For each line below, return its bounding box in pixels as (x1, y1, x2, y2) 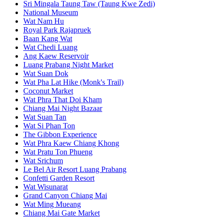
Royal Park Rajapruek (23, 26, 91, 34)
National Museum (23, 8, 78, 17)
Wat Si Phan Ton (23, 122, 75, 130)
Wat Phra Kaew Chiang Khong (23, 139, 119, 148)
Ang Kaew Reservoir (23, 52, 89, 61)
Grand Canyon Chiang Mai (23, 191, 107, 200)
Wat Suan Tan (23, 113, 66, 122)
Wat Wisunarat (23, 183, 68, 191)
